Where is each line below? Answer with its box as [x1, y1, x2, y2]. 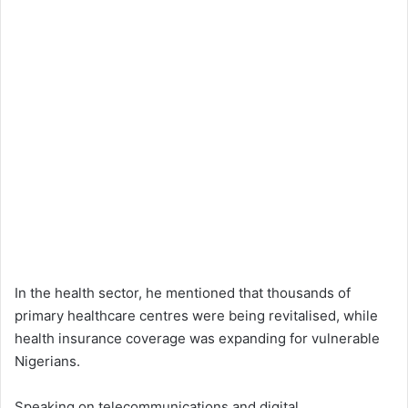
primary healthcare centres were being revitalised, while [15, 307, 378, 325]
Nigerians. [15, 352, 80, 371]
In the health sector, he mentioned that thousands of [15, 284, 351, 302]
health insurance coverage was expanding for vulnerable [15, 330, 380, 348]
